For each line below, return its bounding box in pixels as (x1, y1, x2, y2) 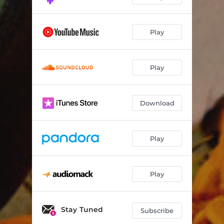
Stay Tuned (61, 205, 103, 214)
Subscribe (140, 206, 173, 214)
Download (139, 98, 174, 107)
